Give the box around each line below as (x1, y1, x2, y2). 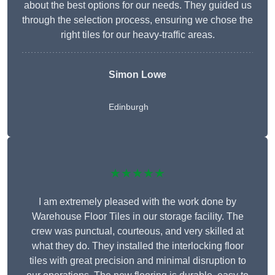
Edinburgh (109, 102, 149, 112)
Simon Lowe (109, 69, 166, 80)
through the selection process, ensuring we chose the (22, 15, 253, 26)
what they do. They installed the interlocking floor (31, 241, 244, 252)
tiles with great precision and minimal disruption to (29, 255, 246, 266)
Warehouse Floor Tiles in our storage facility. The (31, 211, 244, 222)
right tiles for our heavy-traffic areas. (60, 29, 215, 41)
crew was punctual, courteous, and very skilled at (31, 226, 244, 237)
